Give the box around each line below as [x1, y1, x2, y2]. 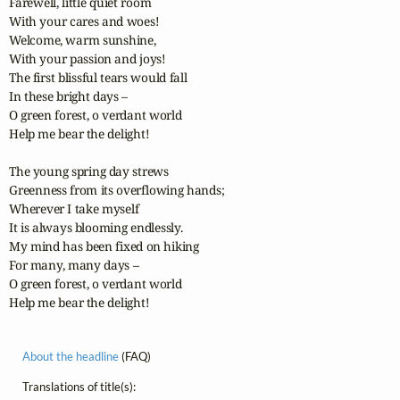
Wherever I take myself [9, 199, 139, 217]
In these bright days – [9, 87, 131, 104]
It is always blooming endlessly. [9, 218, 183, 236]
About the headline [22, 349, 119, 364]
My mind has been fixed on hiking [9, 237, 199, 254]
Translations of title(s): [22, 379, 136, 395]
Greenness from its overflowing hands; [9, 180, 225, 198]
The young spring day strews [9, 162, 169, 179]
